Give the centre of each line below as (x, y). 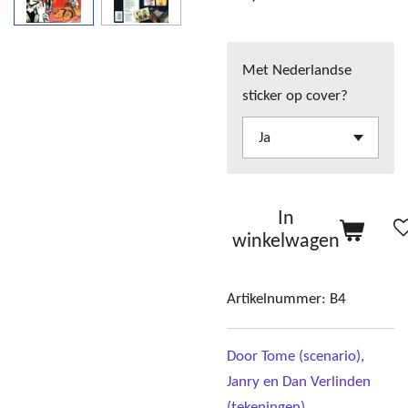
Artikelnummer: (276, 299)
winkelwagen (286, 241)
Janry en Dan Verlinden (299, 382)
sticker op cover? (296, 96)
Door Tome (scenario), (296, 357)
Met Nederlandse (297, 70)
